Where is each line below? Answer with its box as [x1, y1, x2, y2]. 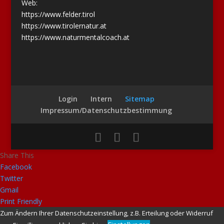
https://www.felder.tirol [21, 9, 95, 19]
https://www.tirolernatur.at [21, 20, 106, 30]
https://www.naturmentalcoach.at [21, 32, 129, 42]
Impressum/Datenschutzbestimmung [40, 105, 172, 115]
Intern [90, 94, 112, 104]
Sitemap [124, 94, 154, 104]
